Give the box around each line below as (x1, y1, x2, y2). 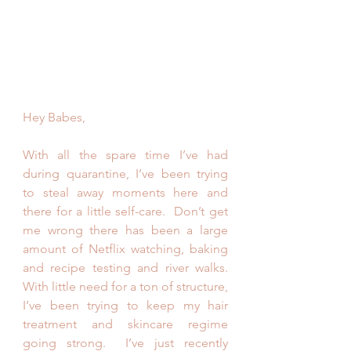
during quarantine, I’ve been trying (23, 166, 228, 182)
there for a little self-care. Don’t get (23, 204, 228, 219)
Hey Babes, (23, 110, 85, 125)
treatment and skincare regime (23, 317, 228, 332)
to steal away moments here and (23, 185, 228, 201)
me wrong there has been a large (23, 223, 228, 238)
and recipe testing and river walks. (23, 260, 228, 276)
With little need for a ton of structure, (23, 279, 228, 295)
